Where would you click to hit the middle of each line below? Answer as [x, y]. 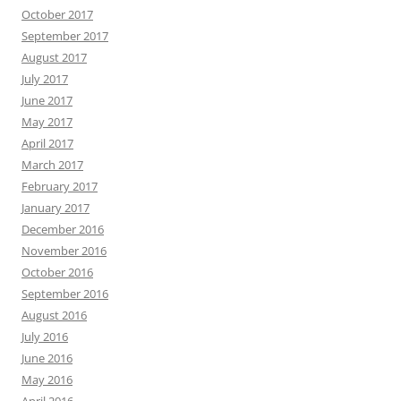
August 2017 [54, 57]
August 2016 [54, 315]
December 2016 [63, 229]
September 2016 [65, 293]
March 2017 [52, 164]
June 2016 [47, 358]
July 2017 [45, 78]
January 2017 [55, 207]
